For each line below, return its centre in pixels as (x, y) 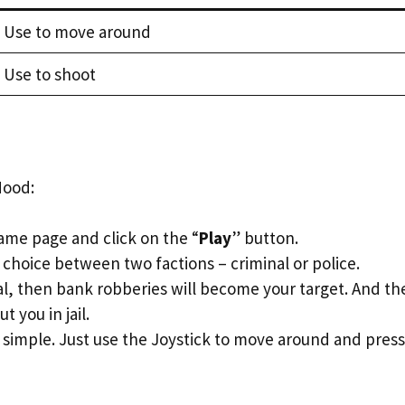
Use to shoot (49, 74)
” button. (265, 238)
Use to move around (77, 32)
